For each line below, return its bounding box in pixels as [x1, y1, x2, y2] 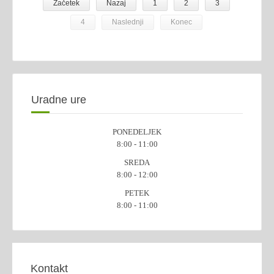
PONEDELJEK [113, 127, 161, 136]
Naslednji [111, 18, 144, 26]
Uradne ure [31, 94, 86, 106]
